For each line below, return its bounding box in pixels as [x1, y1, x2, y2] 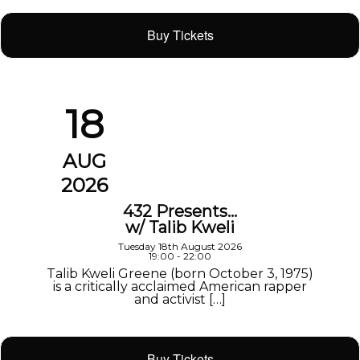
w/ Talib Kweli [125, 217, 235, 237]
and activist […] [134, 291, 226, 307]
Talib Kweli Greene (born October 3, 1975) [47, 265, 313, 281]
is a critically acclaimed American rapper [53, 278, 307, 294]
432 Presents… [123, 201, 237, 221]
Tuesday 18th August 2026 [118, 239, 242, 252]
